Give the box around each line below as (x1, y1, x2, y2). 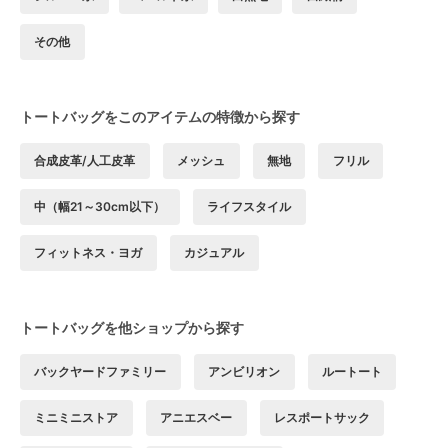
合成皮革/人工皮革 (34, 153, 136, 169)
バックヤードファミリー (34, 364, 167, 380)
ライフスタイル (207, 199, 292, 215)
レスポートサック (273, 410, 370, 426)
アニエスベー (160, 410, 233, 426)
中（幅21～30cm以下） (34, 199, 166, 215)
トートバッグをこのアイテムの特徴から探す (20, 108, 300, 126)
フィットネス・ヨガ (34, 245, 143, 261)
